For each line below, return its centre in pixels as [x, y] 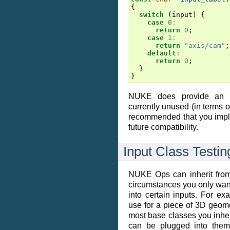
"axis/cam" [205, 45]
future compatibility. [163, 127]
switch [151, 15]
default [162, 53]
